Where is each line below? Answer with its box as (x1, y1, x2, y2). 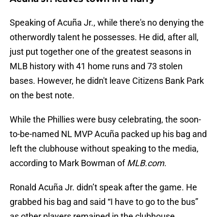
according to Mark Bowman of (10, 158, 127, 169)
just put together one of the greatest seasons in (10, 46, 191, 57)
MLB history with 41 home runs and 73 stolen (10, 61, 183, 72)
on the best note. (10, 90, 75, 101)
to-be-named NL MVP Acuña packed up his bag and (10, 129, 207, 139)
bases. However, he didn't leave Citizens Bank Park (10, 76, 204, 86)
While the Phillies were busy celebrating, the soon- (10, 114, 201, 125)
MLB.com (127, 158, 164, 169)
